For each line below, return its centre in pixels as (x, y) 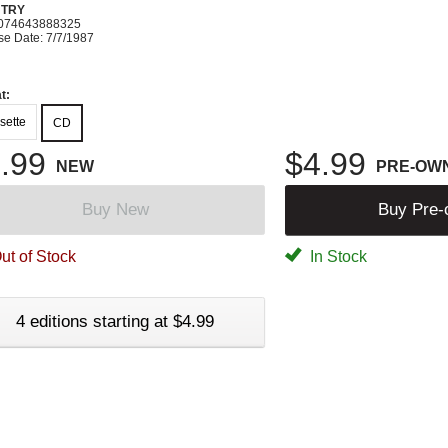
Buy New (115, 209)
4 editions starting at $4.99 (115, 321)
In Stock (336, 256)
